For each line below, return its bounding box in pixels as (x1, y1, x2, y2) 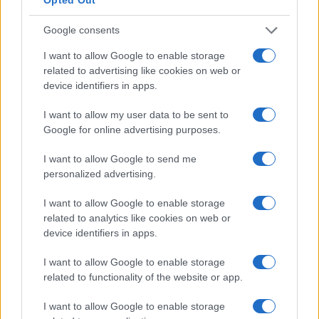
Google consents (43, 24, 120, 36)
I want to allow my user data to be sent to (43, 108, 229, 120)
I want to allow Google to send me (43, 152, 197, 164)
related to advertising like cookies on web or (43, 64, 241, 76)
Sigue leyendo (11, 123, 128, 145)
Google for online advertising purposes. (43, 123, 221, 135)
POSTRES (24, 165, 65, 174)
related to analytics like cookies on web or (43, 211, 231, 224)
